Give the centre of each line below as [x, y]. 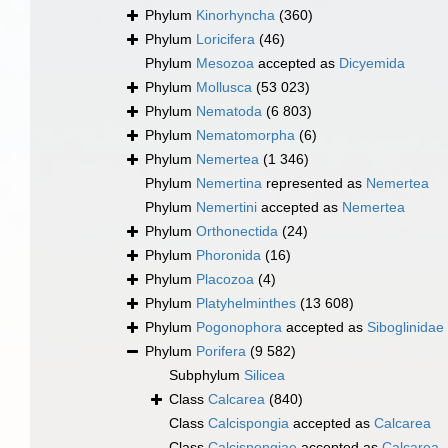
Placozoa [225, 279]
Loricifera [225, 39]
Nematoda [229, 111]
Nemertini [226, 207]
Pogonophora [239, 327]
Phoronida [228, 255]
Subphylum [206, 375]
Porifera [221, 351]
